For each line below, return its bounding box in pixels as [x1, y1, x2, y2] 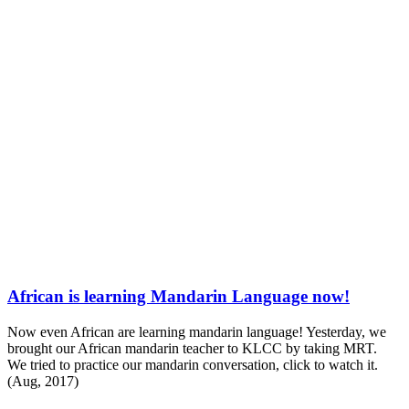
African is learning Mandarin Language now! [7, 287, 350, 307]
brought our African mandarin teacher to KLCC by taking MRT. [7, 340, 381, 356]
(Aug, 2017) [7, 372, 79, 389]
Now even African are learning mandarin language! [7, 323, 303, 340]
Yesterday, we [306, 323, 386, 340]
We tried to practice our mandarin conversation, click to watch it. [7, 356, 378, 372]
